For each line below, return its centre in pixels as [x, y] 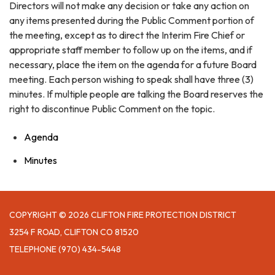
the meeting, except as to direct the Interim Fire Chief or [127, 35]
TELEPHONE [33, 250]
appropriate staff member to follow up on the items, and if [131, 50]
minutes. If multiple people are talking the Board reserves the [136, 94]
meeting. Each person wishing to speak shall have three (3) [131, 79]
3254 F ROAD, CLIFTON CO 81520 [74, 232]
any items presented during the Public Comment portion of [132, 21]
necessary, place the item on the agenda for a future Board [133, 65]
